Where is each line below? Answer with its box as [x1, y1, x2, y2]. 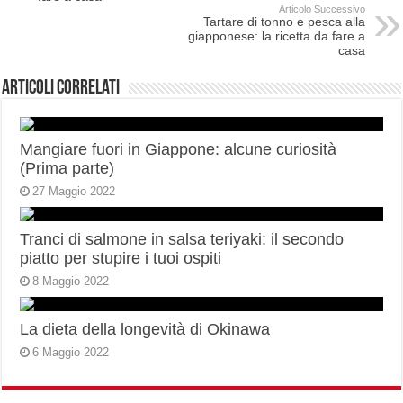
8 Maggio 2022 [32, 274, 110, 289]
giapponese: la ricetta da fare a [187, 29, 365, 44]
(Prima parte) [20, 159, 115, 178]
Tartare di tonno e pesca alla [202, 14, 365, 30]
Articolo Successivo [278, 4, 365, 15]
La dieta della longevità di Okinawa [20, 320, 271, 339]
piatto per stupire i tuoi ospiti [20, 249, 222, 268]
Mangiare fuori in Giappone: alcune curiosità [20, 140, 337, 159]
